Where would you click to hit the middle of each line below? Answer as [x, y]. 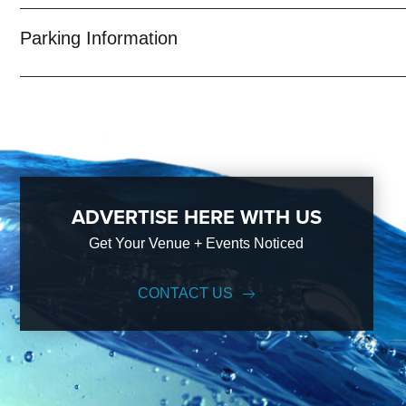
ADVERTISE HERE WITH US [196, 217]
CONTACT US [185, 293]
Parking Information [98, 38]
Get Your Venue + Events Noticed [197, 243]
